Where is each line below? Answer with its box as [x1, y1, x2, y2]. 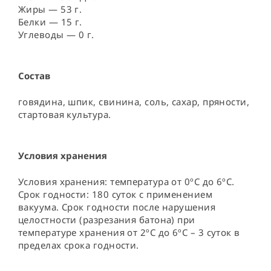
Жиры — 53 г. [18, 3, 82, 15]
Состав [18, 70, 50, 82]
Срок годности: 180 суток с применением [18, 188, 215, 200]
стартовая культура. [18, 108, 111, 120]
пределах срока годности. [18, 239, 139, 251]
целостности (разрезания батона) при [18, 214, 198, 226]
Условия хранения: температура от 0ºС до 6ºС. [18, 175, 238, 188]
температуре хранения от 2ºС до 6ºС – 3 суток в [18, 226, 243, 238]
